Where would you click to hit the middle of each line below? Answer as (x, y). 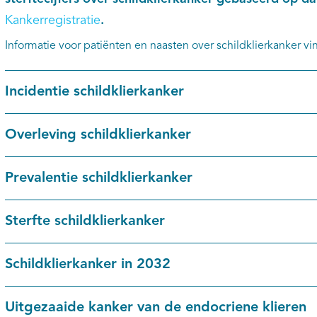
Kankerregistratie (52, 21)
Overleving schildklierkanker (98, 135)
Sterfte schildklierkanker (85, 221)
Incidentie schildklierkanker (94, 92)
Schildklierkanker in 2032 (87, 265)
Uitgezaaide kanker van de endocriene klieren (155, 308)
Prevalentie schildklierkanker (98, 178)
